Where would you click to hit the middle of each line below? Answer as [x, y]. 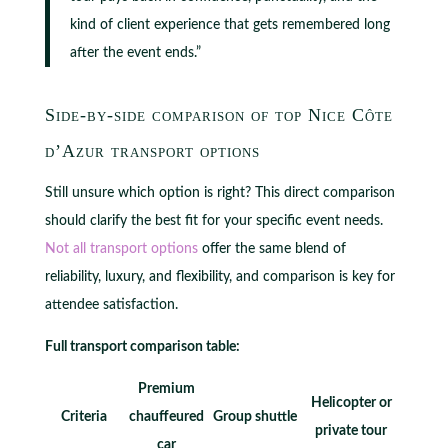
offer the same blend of [271, 248]
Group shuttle [254, 416]
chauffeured [167, 416]
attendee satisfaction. [111, 304]
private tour [351, 430]
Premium [167, 388]
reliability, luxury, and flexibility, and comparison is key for [219, 276]
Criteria [84, 416]
